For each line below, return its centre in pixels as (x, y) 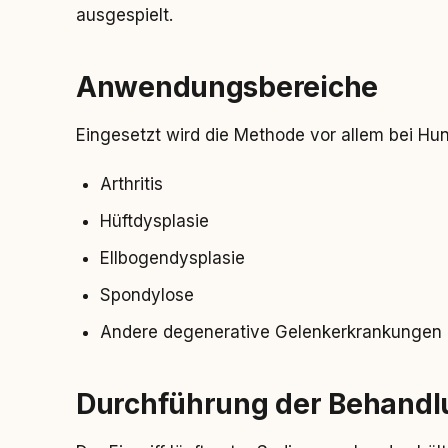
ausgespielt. (124, 15)
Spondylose (147, 295)
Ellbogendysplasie (172, 258)
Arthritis (131, 184)
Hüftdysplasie (154, 221)
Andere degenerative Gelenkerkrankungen (271, 332)
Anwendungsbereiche (227, 87)
